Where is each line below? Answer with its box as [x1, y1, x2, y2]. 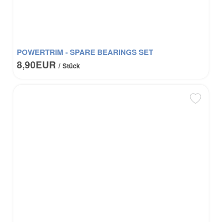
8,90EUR [17, 57, 59, 71]
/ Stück [58, 60, 80, 70]
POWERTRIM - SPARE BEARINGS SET [17, 46, 154, 57]
